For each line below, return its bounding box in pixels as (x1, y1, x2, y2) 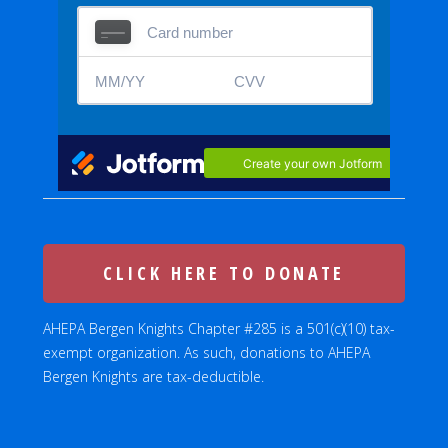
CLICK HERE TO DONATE (103, 261, 345, 285)
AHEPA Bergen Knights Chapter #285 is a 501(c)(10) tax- (43, 319, 395, 338)
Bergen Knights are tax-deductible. (43, 367, 264, 386)
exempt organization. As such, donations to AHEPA (43, 343, 370, 362)
